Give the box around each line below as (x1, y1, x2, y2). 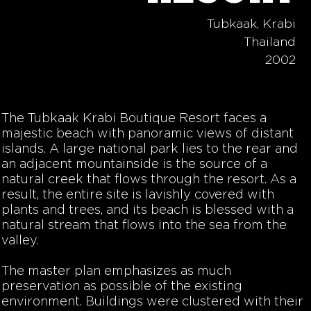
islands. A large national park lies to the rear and (1, 143, 298, 155)
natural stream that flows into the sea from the (1, 219, 287, 232)
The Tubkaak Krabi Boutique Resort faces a (1, 112, 267, 125)
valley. (1, 235, 38, 247)
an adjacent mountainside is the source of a (1, 158, 267, 171)
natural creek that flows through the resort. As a (1, 174, 296, 186)
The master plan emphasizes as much (1, 265, 231, 278)
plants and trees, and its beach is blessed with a (1, 204, 294, 217)
